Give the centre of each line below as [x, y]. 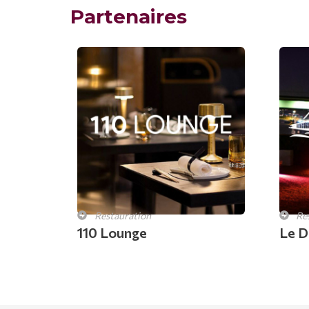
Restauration [122, 215]
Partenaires [129, 17]
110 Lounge [112, 232]
